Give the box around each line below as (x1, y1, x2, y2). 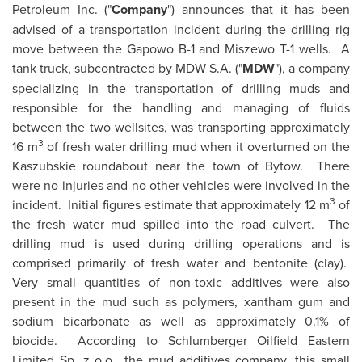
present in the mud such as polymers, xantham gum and (12, 293, 350, 310)
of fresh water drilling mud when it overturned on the (43, 137, 351, 155)
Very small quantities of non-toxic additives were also (12, 273, 350, 291)
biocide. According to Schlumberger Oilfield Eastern (12, 331, 350, 349)
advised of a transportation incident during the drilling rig (12, 20, 350, 38)
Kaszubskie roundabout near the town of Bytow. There (12, 157, 350, 175)
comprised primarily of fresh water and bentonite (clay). (12, 254, 350, 271)
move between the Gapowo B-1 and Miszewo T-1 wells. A (12, 40, 350, 57)
